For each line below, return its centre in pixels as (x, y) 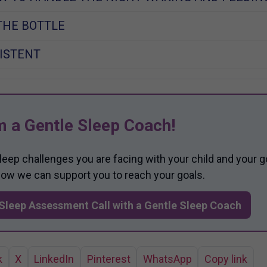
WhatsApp (167, 259)
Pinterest (108, 259)
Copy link (226, 259)
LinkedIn (54, 259)
